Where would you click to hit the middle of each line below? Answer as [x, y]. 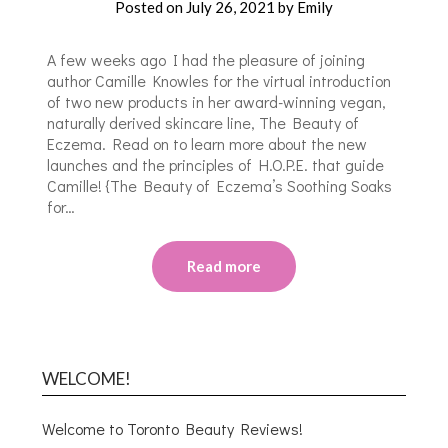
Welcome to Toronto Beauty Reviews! [173, 429]
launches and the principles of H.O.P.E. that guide [216, 165]
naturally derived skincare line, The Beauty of [203, 123]
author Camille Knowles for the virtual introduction [219, 81]
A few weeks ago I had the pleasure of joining [206, 60]
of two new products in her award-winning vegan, [217, 102]
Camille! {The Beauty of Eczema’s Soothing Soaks [220, 186]
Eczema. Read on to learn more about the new [207, 144]
